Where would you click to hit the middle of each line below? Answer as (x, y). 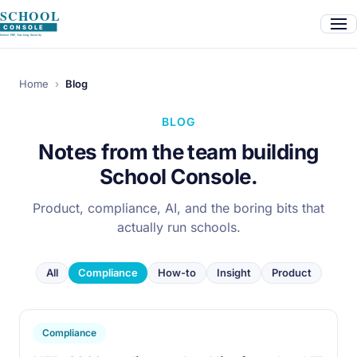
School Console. (178, 177)
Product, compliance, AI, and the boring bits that (178, 208)
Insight (233, 273)
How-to (177, 273)
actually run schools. (178, 227)
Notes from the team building (178, 152)
